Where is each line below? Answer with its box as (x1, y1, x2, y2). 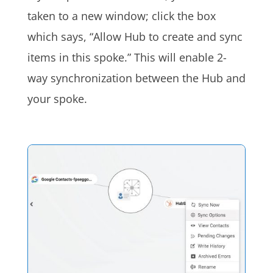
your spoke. (27, 91, 87, 106)
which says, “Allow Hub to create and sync (27, 29, 243, 44)
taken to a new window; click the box (27, 8, 216, 23)
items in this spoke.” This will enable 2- (27, 49, 227, 65)
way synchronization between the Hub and (27, 70, 246, 85)
